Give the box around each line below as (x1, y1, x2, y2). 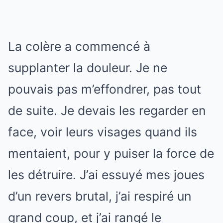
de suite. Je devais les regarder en (8, 103, 206, 118)
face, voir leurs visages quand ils (8, 124, 197, 139)
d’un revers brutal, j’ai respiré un (8, 189, 192, 204)
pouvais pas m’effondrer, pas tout (8, 82, 201, 97)
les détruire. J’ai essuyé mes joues (8, 167, 205, 182)
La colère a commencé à (8, 39, 150, 54)
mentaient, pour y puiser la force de (8, 146, 214, 161)
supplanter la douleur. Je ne (8, 60, 167, 75)
